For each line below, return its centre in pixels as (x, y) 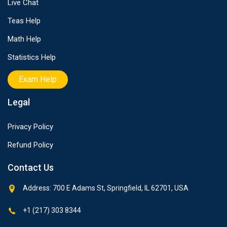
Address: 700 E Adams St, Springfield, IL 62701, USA (105, 188)
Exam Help (38, 79)
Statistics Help (32, 57)
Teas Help (24, 21)
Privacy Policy (30, 126)
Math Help (24, 39)
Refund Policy (30, 145)
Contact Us (31, 167)
